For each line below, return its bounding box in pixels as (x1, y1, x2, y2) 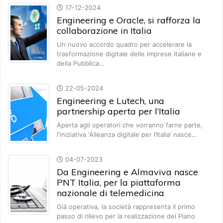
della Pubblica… (57, 59, 105, 68)
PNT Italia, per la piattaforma (57, 177, 181, 189)
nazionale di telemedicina (57, 187, 164, 199)
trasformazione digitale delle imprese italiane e (57, 50, 202, 58)
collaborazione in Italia (57, 25, 152, 37)
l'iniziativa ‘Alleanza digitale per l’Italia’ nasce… (57, 130, 197, 139)
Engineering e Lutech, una (57, 95, 164, 107)
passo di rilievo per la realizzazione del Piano (57, 212, 195, 221)
